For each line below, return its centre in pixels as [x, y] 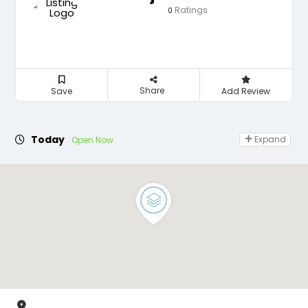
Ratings [190, 10]
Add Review [246, 91]
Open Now [92, 140]
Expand [269, 139]
